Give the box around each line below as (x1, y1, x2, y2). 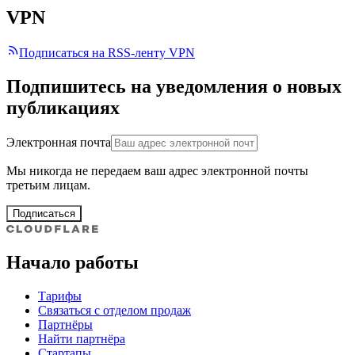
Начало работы (6, 251, 139, 273)
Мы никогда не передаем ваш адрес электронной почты (6, 163, 308, 177)
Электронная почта (6, 135, 111, 149)
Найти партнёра (38, 331, 125, 345)
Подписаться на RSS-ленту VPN (19, 46, 195, 59)
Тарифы (38, 288, 82, 303)
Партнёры (38, 317, 93, 331)
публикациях (6, 97, 120, 118)
